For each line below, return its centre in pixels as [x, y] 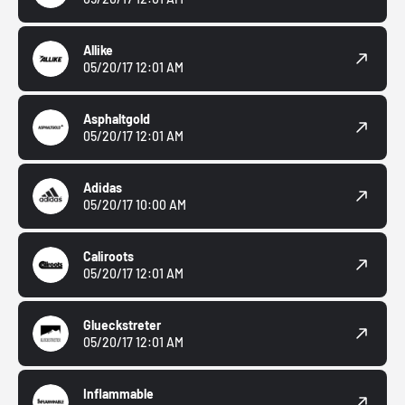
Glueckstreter [122, 325]
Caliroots [108, 257]
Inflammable [118, 394]
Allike [98, 51]
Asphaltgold [117, 119]
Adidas [103, 188]
